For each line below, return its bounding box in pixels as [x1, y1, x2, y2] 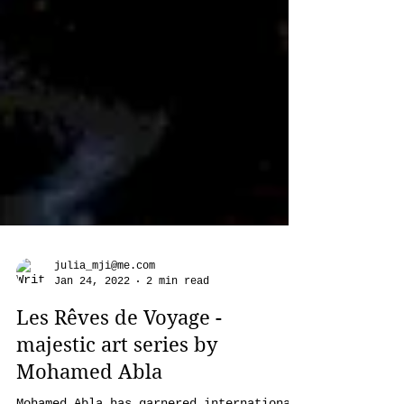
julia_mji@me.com [54, 359, 155, 372]
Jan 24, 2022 [54, 373, 130, 387]
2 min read [146, 373, 209, 387]
